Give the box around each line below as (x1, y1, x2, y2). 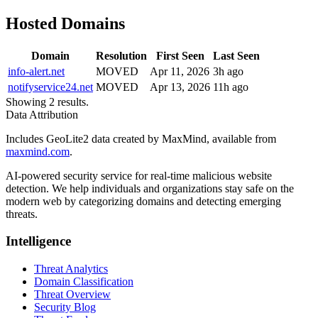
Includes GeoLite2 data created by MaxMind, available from (6, 132, 276, 145)
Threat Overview (34, 288, 111, 301)
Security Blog (34, 301, 96, 314)
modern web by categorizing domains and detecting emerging (6, 194, 281, 207)
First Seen (155, 49, 204, 62)
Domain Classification (34, 275, 133, 288)
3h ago (213, 65, 243, 77)
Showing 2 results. (6, 95, 89, 108)
